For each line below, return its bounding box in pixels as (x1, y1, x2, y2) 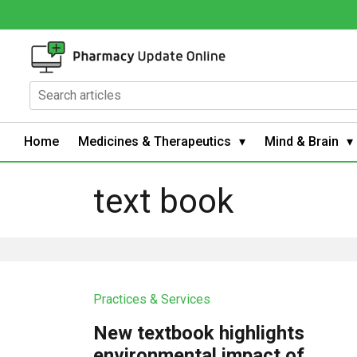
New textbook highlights (93, 321, 305, 344)
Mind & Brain (265, 133, 339, 149)
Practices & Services (93, 291, 211, 307)
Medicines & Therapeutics (78, 133, 231, 149)
